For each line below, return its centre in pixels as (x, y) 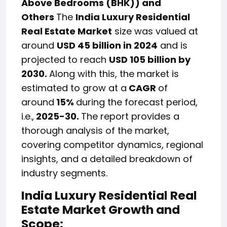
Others (39, 17)
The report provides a (130, 117)
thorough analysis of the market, (95, 131)
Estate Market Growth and (101, 210)
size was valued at (155, 31)
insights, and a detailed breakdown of (107, 159)
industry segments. (64, 173)
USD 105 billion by (150, 60)
